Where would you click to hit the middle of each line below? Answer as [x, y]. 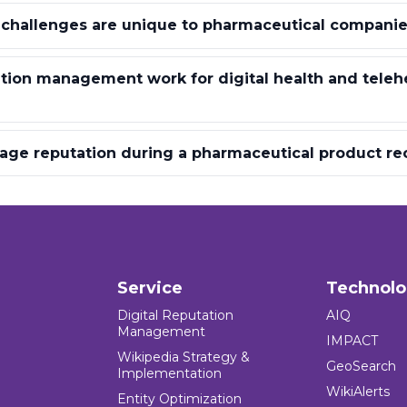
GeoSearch [361, 367]
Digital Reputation [176, 316]
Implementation [170, 374]
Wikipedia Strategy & [184, 357]
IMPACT [352, 341]
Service [150, 288]
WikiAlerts [357, 392]
